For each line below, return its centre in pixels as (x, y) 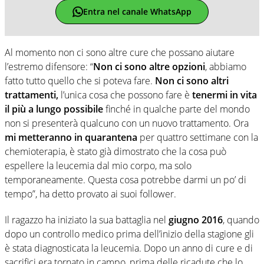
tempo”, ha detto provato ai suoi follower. (90, 194)
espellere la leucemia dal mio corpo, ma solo (98, 165)
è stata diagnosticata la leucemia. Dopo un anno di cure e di (129, 248)
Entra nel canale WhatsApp (137, 12)
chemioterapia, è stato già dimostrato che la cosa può (115, 151)
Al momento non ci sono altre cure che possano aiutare (120, 52)
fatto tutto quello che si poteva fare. (80, 80)
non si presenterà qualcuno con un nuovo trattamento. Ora (127, 123)
